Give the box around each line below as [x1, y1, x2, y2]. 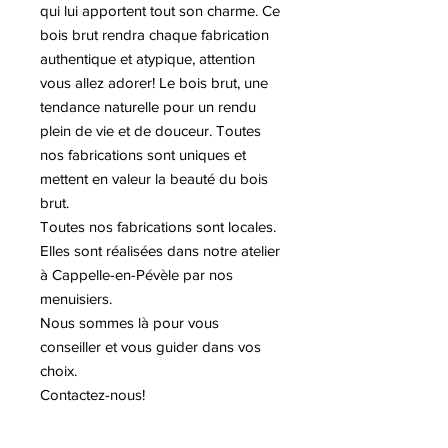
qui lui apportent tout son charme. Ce [40, 2, 280, 19]
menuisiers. [40, 290, 112, 307]
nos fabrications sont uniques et [40, 146, 246, 163]
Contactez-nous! [40, 386, 145, 403]
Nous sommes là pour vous [40, 314, 219, 331]
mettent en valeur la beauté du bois [40, 170, 268, 187]
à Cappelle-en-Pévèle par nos [40, 266, 233, 283]
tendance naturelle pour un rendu [40, 98, 256, 115]
